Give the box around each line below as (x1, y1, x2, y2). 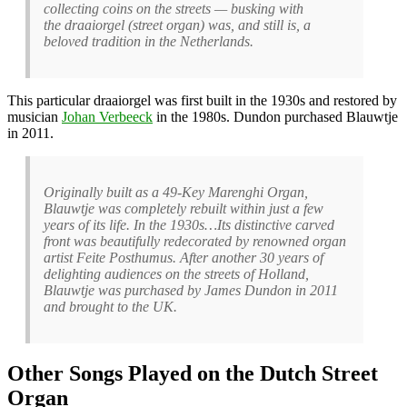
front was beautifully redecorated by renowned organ (44, 233, 346, 249)
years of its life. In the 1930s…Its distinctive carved (44, 216, 334, 233)
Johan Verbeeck (62, 108, 153, 124)
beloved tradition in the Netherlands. (44, 33, 253, 49)
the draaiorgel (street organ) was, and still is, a (44, 16, 311, 33)
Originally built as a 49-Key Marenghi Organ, (44, 184, 308, 200)
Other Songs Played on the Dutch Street (7, 361, 378, 385)
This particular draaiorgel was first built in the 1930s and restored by (7, 92, 397, 108)
